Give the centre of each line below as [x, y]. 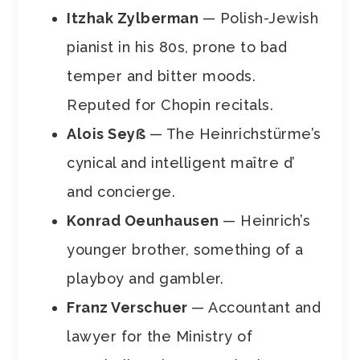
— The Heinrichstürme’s [235, 133]
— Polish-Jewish [260, 18]
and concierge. [121, 191]
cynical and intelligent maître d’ [181, 162]
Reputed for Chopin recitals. [170, 104]
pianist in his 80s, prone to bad [177, 47]
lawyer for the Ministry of [160, 336]
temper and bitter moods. [162, 76]
